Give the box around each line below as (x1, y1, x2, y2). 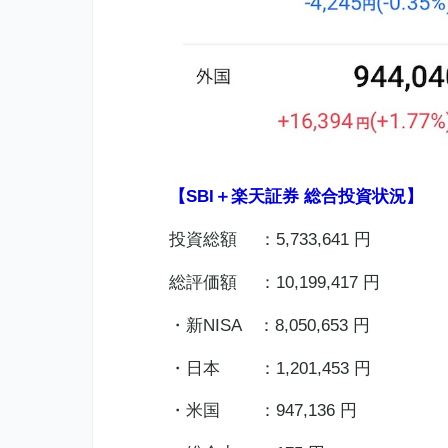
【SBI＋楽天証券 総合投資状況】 (168, 186, 423, 206)
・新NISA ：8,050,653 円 (168, 315, 370, 335)
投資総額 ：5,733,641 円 (168, 229, 371, 249)
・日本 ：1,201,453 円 (168, 358, 371, 378)
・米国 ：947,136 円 (168, 401, 357, 421)
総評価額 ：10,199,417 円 (168, 272, 380, 292)
